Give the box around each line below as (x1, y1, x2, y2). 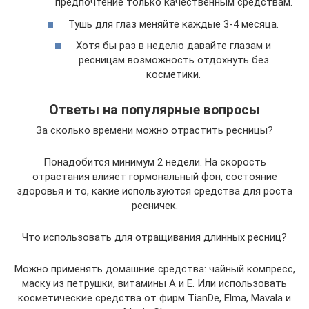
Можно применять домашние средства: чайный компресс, (14, 263, 295, 276)
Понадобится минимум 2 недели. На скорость (43, 156, 266, 169)
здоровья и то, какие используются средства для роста (17, 185, 292, 198)
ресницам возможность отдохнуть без (78, 54, 269, 67)
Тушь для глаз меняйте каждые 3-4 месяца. (68, 17, 279, 30)
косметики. (146, 68, 201, 81)
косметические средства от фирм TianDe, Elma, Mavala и (18, 292, 291, 305)
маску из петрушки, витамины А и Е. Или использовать (22, 277, 287, 290)
